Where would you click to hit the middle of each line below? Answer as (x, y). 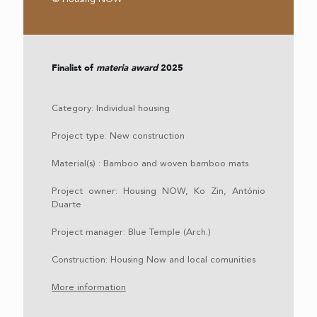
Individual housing (133, 108)
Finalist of (74, 68)
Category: (74, 108)
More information (89, 287)
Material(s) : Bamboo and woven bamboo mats (150, 163)
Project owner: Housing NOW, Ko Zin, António (158, 191)
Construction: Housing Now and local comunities (154, 260)
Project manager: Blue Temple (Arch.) (131, 232)
